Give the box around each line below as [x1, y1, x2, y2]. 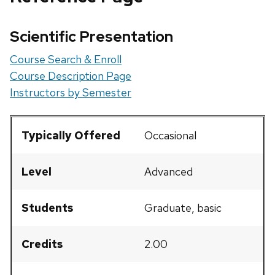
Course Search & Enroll [10, 52, 122, 67]
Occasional [144, 128, 196, 143]
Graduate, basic [144, 201, 222, 215]
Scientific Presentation [10, 27, 173, 47]
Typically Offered [21, 128, 120, 143]
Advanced [144, 165, 193, 179]
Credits [21, 237, 63, 252]
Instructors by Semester [10, 85, 131, 100]
